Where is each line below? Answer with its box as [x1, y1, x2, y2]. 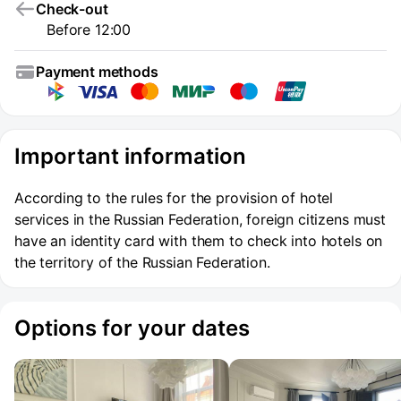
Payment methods [36, 63, 158, 81]
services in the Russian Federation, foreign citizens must [14, 210, 386, 228]
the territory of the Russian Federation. [14, 253, 270, 271]
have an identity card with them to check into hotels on [14, 232, 383, 250]
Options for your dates [14, 315, 250, 341]
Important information [14, 143, 246, 169]
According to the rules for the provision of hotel [14, 189, 334, 207]
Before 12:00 [47, 21, 132, 38]
